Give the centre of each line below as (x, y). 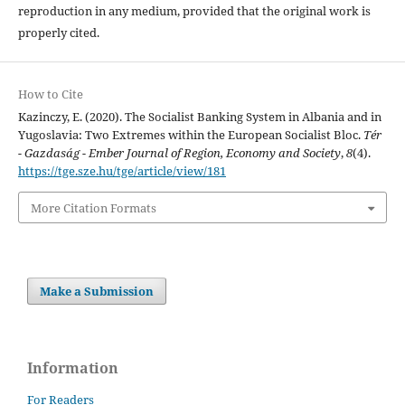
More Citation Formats (93, 207)
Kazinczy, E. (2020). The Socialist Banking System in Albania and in (199, 117)
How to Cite (50, 94)
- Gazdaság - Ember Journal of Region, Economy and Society (179, 153)
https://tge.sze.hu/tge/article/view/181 (122, 171)
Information (73, 367)
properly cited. (58, 33)
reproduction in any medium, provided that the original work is (194, 11)
